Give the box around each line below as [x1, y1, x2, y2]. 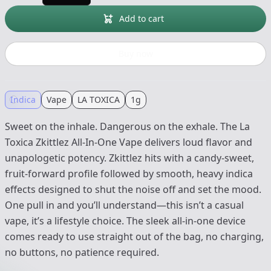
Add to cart [119, 13, 164, 25]
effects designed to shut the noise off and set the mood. [5, 183, 261, 197]
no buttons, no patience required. [5, 246, 159, 260]
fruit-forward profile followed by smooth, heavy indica [5, 167, 253, 181]
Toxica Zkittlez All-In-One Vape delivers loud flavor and [5, 135, 252, 149]
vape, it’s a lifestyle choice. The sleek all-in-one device [5, 214, 246, 228]
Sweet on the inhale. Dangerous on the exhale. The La [5, 120, 250, 134]
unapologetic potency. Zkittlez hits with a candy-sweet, [5, 151, 254, 165]
